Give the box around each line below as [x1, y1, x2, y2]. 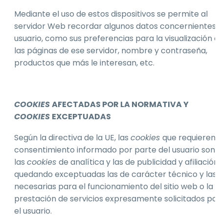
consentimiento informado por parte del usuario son [14, 144, 215, 155]
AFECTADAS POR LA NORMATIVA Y [52, 99, 189, 110]
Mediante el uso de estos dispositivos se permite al [14, 8, 208, 20]
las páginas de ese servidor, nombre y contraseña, [14, 44, 207, 56]
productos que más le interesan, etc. [14, 57, 154, 68]
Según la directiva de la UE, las [14, 131, 131, 143]
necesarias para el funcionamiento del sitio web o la [14, 180, 213, 192]
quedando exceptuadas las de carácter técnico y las [14, 168, 217, 180]
